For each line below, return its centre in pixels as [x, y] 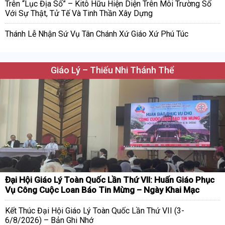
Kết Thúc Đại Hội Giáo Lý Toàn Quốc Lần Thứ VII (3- [95, 211]
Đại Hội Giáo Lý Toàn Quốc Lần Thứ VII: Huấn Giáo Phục [110, 180]
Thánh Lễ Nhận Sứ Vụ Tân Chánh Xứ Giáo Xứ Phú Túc [97, 34]
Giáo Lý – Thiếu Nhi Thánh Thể [113, 70]
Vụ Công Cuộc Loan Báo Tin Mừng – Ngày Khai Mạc [102, 190]
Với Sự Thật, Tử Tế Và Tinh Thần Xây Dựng [79, 14]
